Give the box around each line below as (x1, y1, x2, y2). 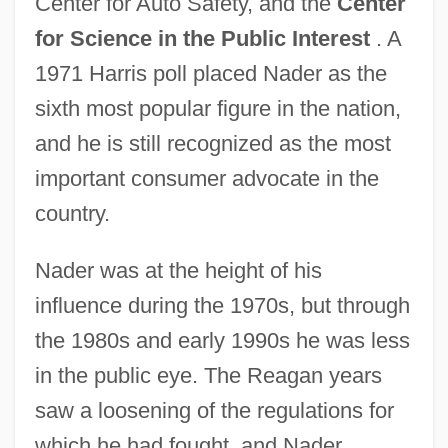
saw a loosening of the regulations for (34, 397, 394, 423)
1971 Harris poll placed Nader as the (34, 60, 387, 86)
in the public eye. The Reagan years (34, 362, 382, 388)
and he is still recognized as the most (34, 130, 391, 156)
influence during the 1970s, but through (34, 292, 410, 318)
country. (34, 200, 110, 226)
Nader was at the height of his (34, 257, 322, 283)
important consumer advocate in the (34, 165, 379, 191)
